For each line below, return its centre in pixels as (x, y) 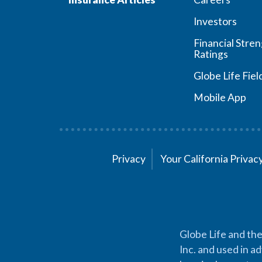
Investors (215, 21)
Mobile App (220, 97)
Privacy (128, 159)
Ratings (211, 54)
